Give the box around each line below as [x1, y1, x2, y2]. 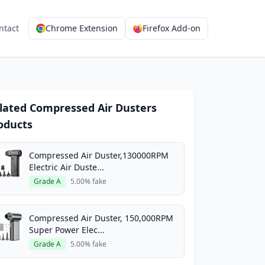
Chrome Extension [46, 22, 118, 34]
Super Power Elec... [29, 224, 105, 235]
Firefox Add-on [143, 22, 201, 34]
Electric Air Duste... [29, 161, 104, 173]
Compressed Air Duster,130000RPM [29, 150, 169, 161]
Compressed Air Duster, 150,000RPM [29, 212, 173, 224]
